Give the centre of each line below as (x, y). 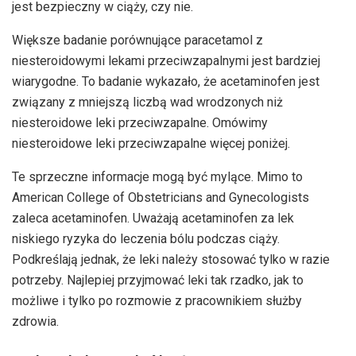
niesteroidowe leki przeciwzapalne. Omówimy (140, 123)
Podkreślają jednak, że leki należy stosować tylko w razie (171, 260)
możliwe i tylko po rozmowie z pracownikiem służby (157, 301)
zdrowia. (35, 322)
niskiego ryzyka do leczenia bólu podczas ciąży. (146, 239)
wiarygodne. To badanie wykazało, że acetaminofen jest (166, 82)
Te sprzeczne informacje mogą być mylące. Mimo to (157, 177)
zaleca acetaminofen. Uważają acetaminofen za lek (153, 219)
